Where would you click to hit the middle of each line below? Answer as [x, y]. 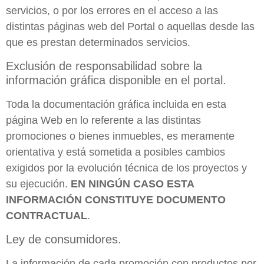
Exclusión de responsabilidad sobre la [104, 66]
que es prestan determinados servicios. [98, 42]
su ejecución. [38, 184]
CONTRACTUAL [47, 216]
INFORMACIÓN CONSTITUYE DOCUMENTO [116, 200]
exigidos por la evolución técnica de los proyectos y [126, 168]
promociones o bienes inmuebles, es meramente [120, 136]
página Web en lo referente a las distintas [103, 121]
